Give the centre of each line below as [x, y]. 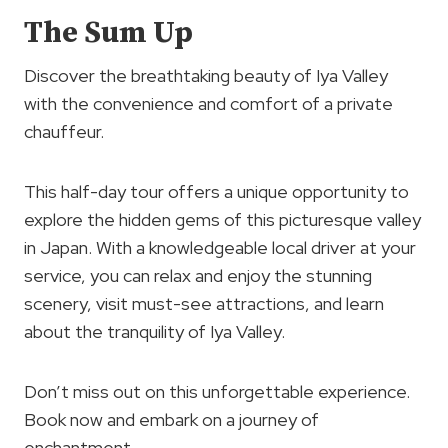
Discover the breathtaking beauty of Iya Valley [206, 75]
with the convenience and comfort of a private [208, 103]
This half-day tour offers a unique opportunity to [216, 191]
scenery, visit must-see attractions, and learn [204, 303]
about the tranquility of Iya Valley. [154, 331]
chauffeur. [64, 131]
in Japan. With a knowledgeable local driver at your [220, 247]
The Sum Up [108, 32]
